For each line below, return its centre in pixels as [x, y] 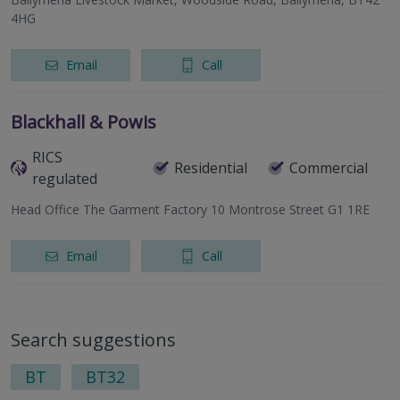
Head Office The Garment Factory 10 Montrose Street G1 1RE [190, 210]
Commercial [329, 168]
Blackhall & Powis [83, 122]
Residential [210, 168]
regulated [64, 179]
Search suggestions [93, 340]
